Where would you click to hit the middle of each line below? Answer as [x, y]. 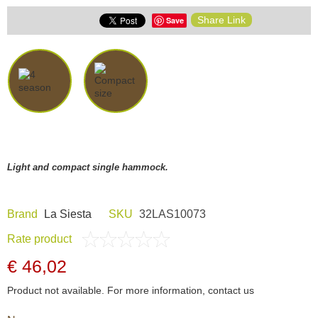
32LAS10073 [171, 214]
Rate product [39, 238]
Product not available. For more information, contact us [131, 290]
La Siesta [68, 214]
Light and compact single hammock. [88, 167]
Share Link [221, 20]
